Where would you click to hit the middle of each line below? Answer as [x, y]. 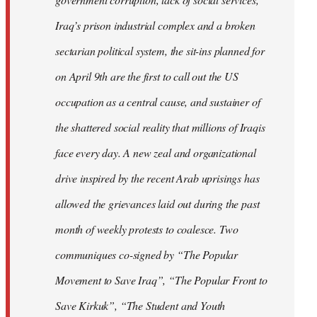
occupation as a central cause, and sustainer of [158, 102]
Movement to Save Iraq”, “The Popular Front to [161, 280]
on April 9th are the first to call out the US [147, 76]
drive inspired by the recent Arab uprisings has [157, 178]
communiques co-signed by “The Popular [147, 255]
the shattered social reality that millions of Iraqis [160, 127]
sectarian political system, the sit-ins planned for [160, 51]
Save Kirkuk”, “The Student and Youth [140, 306]
